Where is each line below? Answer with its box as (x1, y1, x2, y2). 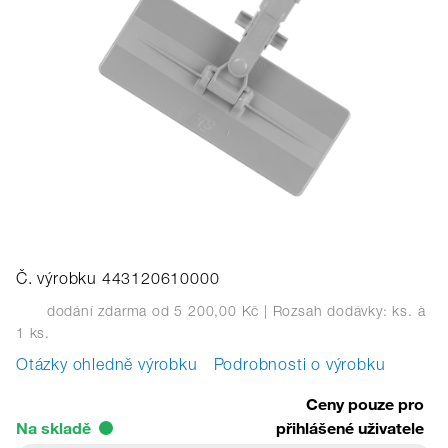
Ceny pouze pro (306, 394, 424, 414)
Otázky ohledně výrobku (16, 359, 198, 375)
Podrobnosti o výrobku (213, 359, 386, 375)
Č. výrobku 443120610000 (16, 273, 220, 289)
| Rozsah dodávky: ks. (259, 305, 413, 320)
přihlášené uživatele (276, 418, 424, 438)
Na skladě (16, 418, 91, 438)
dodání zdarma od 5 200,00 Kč (42, 305, 260, 320)
